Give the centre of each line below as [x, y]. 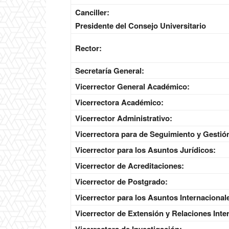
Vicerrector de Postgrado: [121, 182]
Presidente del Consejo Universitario [141, 26]
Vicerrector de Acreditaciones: [130, 166]
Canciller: [92, 13]
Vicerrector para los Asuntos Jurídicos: [145, 150]
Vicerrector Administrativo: [124, 118]
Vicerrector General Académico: [132, 87]
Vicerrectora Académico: [119, 102]
